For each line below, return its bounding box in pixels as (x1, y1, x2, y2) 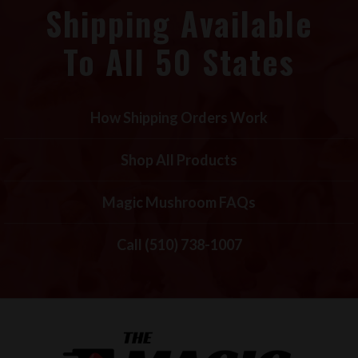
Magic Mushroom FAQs (102, 193, 256, 211)
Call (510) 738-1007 (116, 235, 242, 253)
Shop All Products (121, 150, 237, 169)
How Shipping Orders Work (90, 108, 268, 126)
